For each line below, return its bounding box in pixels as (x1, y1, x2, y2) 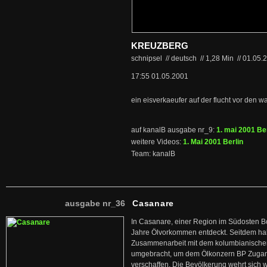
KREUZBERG (131, 41, 188, 51)
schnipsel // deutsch (131, 54, 198, 63)
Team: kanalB (131, 150, 175, 158)
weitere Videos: (131, 138, 183, 146)
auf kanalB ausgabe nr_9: (131, 126, 216, 134)
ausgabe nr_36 (65, 198, 125, 208)
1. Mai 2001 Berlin (183, 138, 243, 146)
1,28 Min (206, 54, 235, 63)
